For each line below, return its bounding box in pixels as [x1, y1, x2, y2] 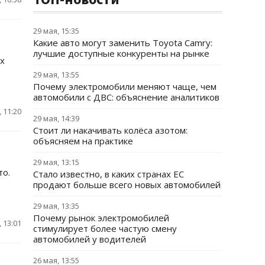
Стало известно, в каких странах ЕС [33, 168, 184, 180]
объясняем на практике [33, 135, 133, 147]
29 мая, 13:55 [33, 69, 79, 80]
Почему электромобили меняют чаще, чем [33, 80, 216, 92]
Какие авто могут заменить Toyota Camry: [33, 37, 212, 49]
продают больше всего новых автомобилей [33, 179, 221, 190]
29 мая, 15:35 [33, 25, 79, 36]
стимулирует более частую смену [33, 222, 177, 234]
